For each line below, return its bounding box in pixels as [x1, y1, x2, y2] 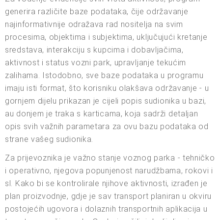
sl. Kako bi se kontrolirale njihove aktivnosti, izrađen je [5, 179, 208, 189]
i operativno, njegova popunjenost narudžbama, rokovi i [5, 166, 213, 176]
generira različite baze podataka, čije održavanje [5, 7, 189, 17]
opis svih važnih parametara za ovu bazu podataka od [5, 122, 209, 132]
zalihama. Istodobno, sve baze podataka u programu [5, 71, 204, 81]
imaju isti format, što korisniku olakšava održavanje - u [5, 83, 209, 93]
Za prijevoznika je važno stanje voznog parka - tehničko [5, 153, 215, 163]
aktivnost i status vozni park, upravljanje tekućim [5, 58, 187, 68]
